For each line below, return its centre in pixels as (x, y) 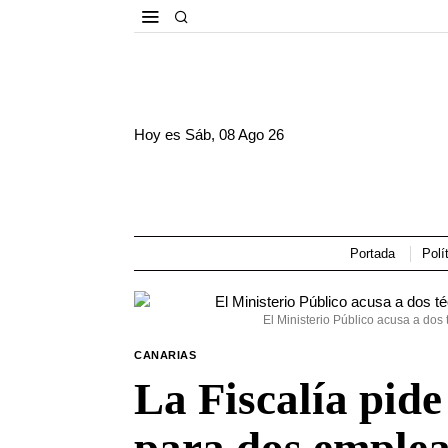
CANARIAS (165, 355)
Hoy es (160, 134)
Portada (372, 253)
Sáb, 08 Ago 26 (235, 134)
